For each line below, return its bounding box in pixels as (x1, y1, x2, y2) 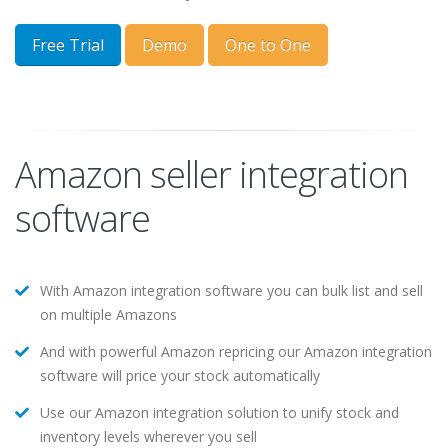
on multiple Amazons (40, 305, 177, 325)
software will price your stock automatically (40, 366, 320, 386)
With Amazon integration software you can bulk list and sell (40, 281, 423, 301)
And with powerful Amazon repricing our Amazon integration (40, 342, 432, 362)
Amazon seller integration (15, 150, 408, 200)
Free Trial (32, 34, 104, 57)
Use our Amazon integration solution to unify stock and (40, 403, 399, 423)
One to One (225, 34, 311, 57)
